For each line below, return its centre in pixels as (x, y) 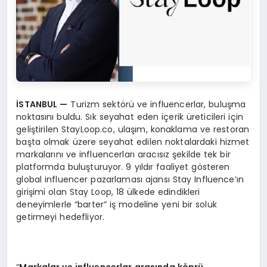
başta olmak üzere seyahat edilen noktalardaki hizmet (133, 142)
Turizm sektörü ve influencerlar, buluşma (157, 104)
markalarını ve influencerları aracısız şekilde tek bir (123, 154)
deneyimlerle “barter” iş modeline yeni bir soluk (117, 204)
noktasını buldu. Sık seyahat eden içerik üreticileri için (130, 117)
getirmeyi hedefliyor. (60, 217)
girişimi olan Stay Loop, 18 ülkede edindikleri (108, 192)
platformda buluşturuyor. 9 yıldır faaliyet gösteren (123, 167)
